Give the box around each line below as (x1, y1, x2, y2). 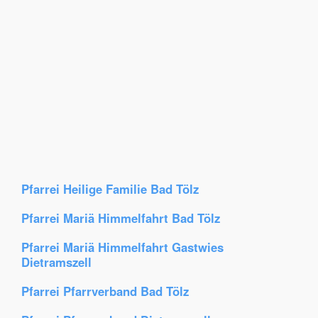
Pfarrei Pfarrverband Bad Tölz (21, 283, 189, 300)
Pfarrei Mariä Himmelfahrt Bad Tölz (21, 209, 220, 226)
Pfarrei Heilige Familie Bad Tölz (21, 180, 199, 197)
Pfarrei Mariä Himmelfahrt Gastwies (21, 238, 224, 256)
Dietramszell (21, 253, 92, 270)
